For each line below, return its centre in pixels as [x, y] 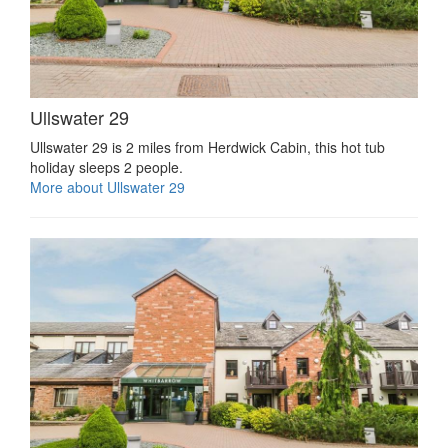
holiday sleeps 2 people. [106, 167]
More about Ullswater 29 [107, 187]
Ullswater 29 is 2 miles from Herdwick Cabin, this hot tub [207, 147]
